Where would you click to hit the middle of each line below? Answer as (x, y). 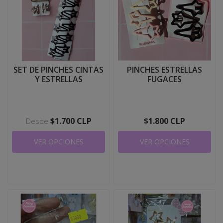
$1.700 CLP (71, 121)
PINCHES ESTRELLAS (165, 70)
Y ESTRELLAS (58, 79)
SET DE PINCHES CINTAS (58, 70)
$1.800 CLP (165, 121)
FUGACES (165, 79)
